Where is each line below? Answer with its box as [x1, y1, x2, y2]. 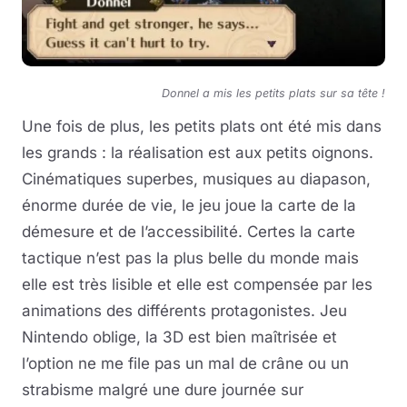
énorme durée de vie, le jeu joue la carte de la [22, 196, 356, 214]
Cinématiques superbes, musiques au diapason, [22, 170, 371, 188]
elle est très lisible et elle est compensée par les [22, 275, 372, 293]
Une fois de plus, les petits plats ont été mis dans [22, 117, 382, 135]
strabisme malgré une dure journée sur [22, 381, 303, 399]
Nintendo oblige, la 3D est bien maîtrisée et [22, 328, 337, 346]
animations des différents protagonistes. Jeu [22, 302, 347, 320]
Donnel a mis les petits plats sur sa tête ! [162, 86, 385, 100]
